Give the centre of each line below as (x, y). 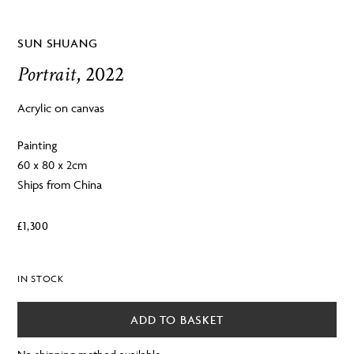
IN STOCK (41, 279)
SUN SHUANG (58, 43)
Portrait (47, 74)
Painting (38, 145)
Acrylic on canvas (61, 107)
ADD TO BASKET (177, 319)
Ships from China (60, 185)
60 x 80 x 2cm (53, 165)
